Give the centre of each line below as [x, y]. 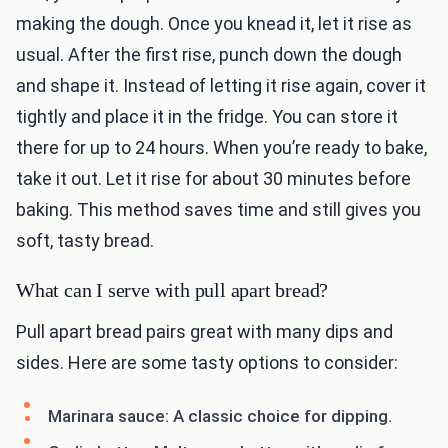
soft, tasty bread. [85, 241]
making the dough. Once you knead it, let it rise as [214, 24]
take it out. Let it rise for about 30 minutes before [213, 179]
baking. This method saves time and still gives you [218, 210]
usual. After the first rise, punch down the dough [209, 55]
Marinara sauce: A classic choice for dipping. [220, 416]
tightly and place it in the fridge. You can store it [207, 117]
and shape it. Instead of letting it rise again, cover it [221, 86]
